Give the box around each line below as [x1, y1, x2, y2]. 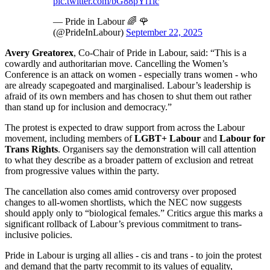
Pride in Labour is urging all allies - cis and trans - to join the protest [5, 250, 262, 261]
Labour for [217, 133, 265, 144]
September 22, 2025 [126, 27, 202, 38]
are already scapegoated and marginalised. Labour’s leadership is [5, 80, 251, 91]
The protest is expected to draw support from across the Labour [5, 122, 245, 133]
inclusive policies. [5, 230, 72, 240]
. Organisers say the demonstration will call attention [58, 144, 256, 155]
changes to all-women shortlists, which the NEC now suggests [5, 197, 242, 208]
